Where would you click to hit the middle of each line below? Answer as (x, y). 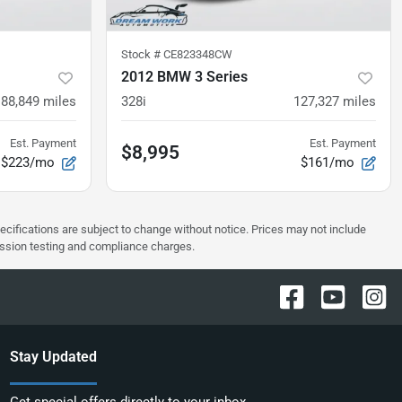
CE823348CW (198, 55)
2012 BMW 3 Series (184, 77)
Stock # (142, 55)
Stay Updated (53, 357)
